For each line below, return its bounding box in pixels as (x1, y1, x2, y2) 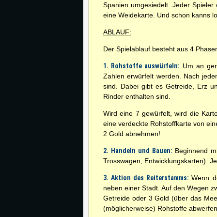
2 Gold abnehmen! (103, 130, 160, 138)
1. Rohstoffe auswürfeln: (103, 62, 180, 70)
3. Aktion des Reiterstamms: (103, 174, 192, 182)
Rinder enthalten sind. (103, 93, 170, 100)
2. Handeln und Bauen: (103, 147, 172, 155)
